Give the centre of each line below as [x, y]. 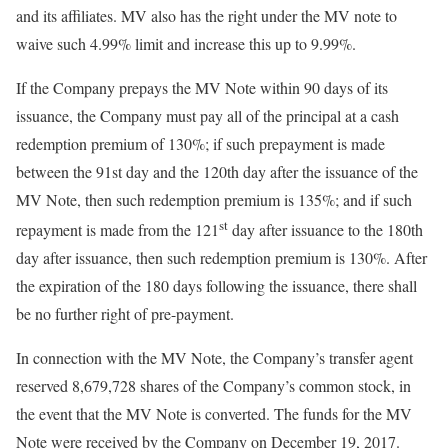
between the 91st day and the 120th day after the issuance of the [217, 171]
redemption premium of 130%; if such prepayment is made [200, 143]
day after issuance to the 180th [325, 230]
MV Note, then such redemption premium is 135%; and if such [214, 199]
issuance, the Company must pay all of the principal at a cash [207, 115]
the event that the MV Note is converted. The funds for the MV [214, 414]
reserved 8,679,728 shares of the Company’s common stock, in [213, 386]
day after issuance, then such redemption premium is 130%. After [221, 258]
